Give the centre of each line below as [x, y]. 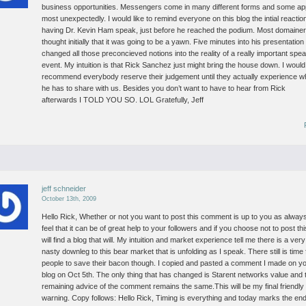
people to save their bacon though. [99, 263]
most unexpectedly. [74, 18]
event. [52, 65]
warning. [56, 298]
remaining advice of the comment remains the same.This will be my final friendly [173, 286]
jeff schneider [64, 189]
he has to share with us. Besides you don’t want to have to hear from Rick [164, 88]
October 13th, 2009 [69, 199]
